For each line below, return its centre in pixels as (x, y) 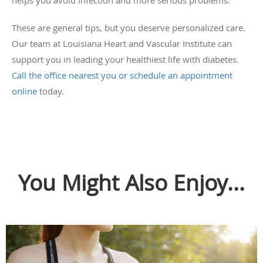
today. (50, 91)
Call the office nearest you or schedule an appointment (122, 75)
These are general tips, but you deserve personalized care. (129, 27)
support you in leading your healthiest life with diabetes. (125, 59)
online (24, 91)
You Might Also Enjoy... (131, 182)
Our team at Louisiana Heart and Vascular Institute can (122, 43)
